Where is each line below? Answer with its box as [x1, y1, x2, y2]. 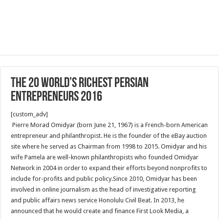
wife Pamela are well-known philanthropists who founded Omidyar [11, 153, 199, 161]
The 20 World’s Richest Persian [11, 77, 149, 90]
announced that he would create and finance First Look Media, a [11, 207, 189, 215]
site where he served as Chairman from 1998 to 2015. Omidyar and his [11, 143, 207, 150]
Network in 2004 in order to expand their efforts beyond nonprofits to [11, 164, 208, 172]
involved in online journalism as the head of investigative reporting [11, 186, 197, 193]
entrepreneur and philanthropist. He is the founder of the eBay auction [11, 132, 207, 139]
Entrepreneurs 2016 [11, 90, 103, 104]
